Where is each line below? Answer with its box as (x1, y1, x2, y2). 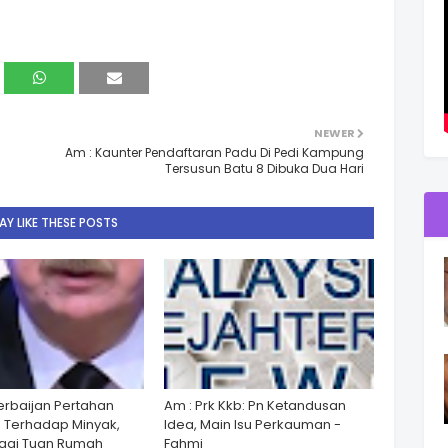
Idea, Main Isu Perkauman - (164, 415, 341, 434)
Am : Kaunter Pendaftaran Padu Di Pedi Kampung (65, 144, 364, 161)
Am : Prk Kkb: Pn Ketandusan (164, 396, 346, 415)
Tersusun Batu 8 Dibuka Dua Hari (165, 160, 364, 177)
